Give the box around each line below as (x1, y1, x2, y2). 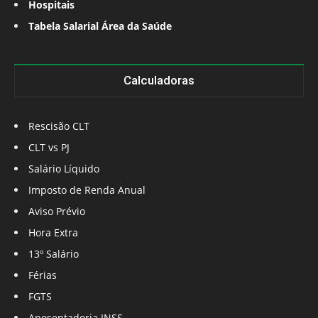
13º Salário (28, 247, 79, 261)
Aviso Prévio (28, 204, 85, 219)
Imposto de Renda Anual (28, 183, 146, 197)
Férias (28, 268, 57, 283)
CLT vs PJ (28, 141, 70, 155)
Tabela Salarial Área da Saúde (28, 19, 172, 33)
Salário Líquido (28, 162, 99, 176)
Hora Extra (28, 226, 78, 240)
